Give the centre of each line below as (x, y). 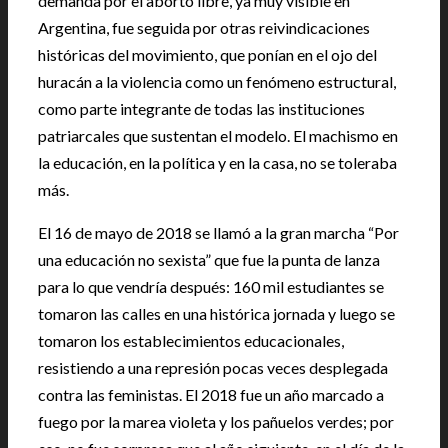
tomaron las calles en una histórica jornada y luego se (216, 313)
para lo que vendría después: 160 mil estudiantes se (211, 286)
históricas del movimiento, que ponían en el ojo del (207, 54)
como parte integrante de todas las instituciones (201, 108)
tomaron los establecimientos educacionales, (191, 340)
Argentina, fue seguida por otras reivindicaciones (204, 27)
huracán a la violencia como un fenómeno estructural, (217, 81)
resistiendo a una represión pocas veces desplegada (213, 367)
